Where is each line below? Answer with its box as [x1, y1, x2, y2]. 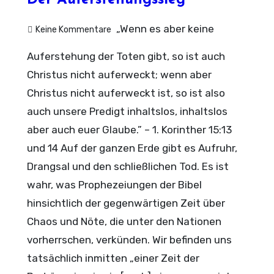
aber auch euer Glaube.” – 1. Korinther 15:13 [27, 124, 232, 136]
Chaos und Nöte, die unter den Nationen [27, 215, 222, 228]
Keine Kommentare [35, 24, 112, 35]
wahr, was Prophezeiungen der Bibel [27, 179, 202, 191]
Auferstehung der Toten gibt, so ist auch [27, 50, 226, 62]
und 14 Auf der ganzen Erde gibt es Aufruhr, [27, 142, 238, 154]
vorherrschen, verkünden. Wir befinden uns [27, 234, 232, 246]
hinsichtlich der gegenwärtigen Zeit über [27, 197, 226, 209]
